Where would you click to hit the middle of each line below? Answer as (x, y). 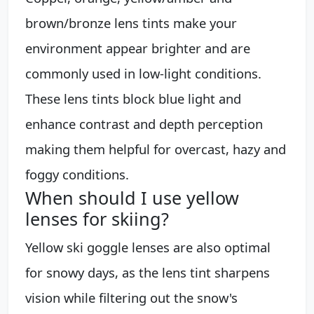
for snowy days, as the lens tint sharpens (148, 272)
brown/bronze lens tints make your (131, 22)
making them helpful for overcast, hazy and (156, 149)
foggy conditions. (77, 174)
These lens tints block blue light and (133, 98)
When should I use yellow (132, 197)
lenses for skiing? (97, 218)
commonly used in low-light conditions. (143, 73)
